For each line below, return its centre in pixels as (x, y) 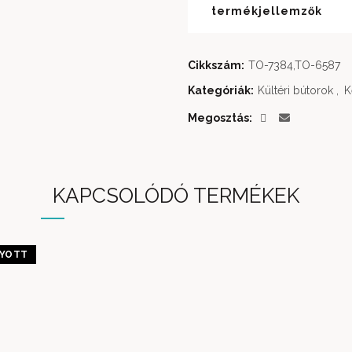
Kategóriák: (222, 90)
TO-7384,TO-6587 (294, 65)
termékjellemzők (267, 11)
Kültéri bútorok (295, 90)
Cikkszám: (217, 65)
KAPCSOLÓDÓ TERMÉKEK (176, 195)
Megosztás (218, 117)
